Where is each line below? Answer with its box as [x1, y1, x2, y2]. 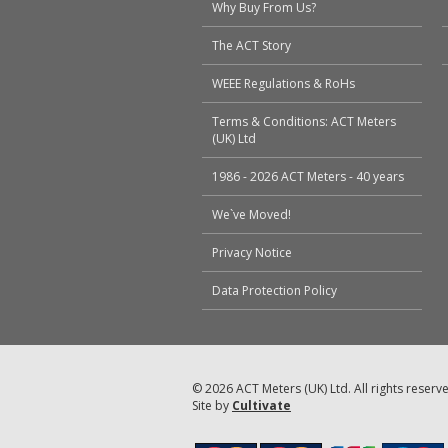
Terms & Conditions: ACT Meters [212, 113, 396, 131]
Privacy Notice [212, 244, 292, 262]
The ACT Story [212, 37, 291, 55]
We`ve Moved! [212, 206, 291, 224]
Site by [192, 397, 232, 415]
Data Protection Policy [212, 282, 337, 300]
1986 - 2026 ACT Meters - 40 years [212, 168, 404, 186]
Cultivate [232, 397, 291, 415]
